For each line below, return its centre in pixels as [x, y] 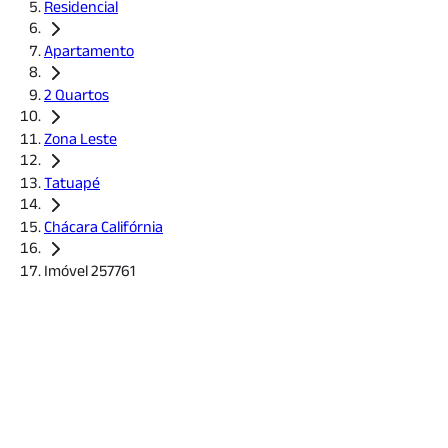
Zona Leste [80, 138]
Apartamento [89, 50]
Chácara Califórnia [103, 226]
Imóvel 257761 [89, 270]
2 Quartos [76, 94]
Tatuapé [72, 182]
